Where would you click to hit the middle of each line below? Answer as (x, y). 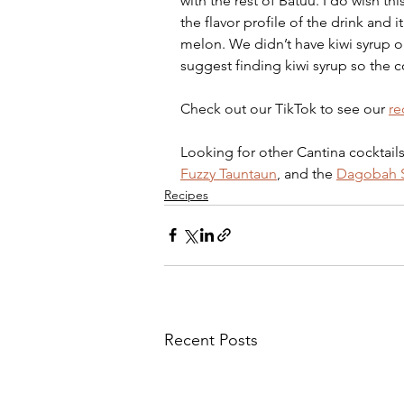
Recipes (186, 194)
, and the (307, 173)
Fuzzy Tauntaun (229, 173)
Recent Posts (211, 340)
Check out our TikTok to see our (285, 108)
